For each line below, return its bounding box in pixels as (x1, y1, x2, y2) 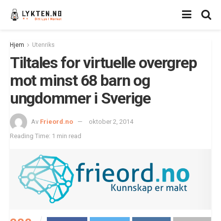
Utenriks (32, 41, 55, 48)
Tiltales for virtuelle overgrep (10, 53, 197, 72)
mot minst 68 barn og (10, 71, 150, 90)
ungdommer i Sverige (10, 89, 150, 108)
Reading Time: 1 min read (10, 132, 81, 140)
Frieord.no (40, 117, 73, 125)
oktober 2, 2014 (89, 117, 133, 125)
